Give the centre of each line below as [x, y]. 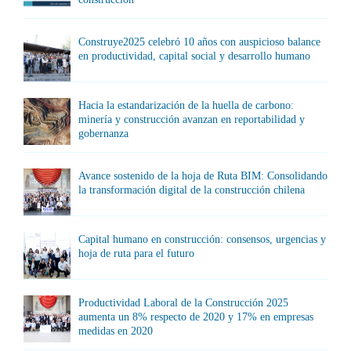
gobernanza [103, 133]
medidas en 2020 [116, 331]
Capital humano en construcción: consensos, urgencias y [202, 239]
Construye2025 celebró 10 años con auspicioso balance [199, 42]
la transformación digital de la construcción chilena [192, 190]
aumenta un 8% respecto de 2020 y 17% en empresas [196, 317]
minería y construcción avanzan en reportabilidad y [192, 119]
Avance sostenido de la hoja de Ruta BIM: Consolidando [203, 175]
